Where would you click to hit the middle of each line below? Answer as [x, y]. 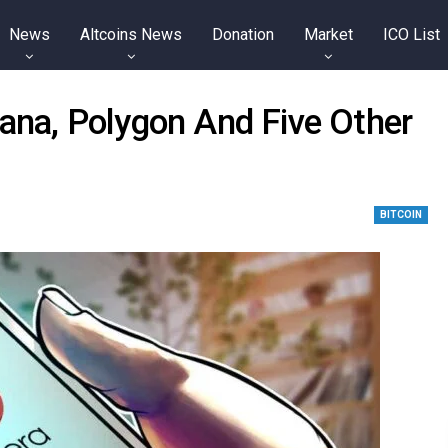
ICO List [411, 34]
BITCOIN [401, 214]
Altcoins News [130, 34]
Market [328, 34]
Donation [242, 34]
